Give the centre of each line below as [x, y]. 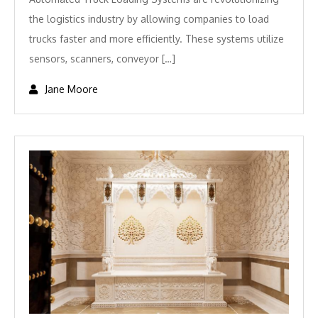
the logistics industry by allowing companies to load [149, 19]
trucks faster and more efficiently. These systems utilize [157, 39]
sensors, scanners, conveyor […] [102, 59]
